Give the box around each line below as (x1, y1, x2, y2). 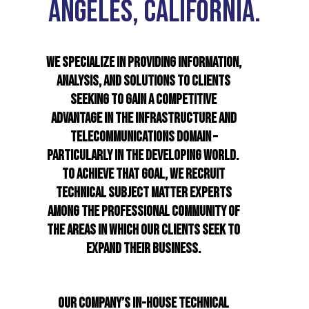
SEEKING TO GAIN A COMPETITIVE (70, 90, 217, 108)
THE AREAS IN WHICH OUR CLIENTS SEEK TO (47, 221, 241, 239)
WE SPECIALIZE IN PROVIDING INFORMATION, (46, 53, 241, 71)
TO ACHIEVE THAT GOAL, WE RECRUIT (62, 165, 226, 183)
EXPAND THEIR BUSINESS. (86, 239, 201, 257)
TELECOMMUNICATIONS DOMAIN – (70, 128, 217, 146)
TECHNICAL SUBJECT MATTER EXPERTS (55, 183, 232, 201)
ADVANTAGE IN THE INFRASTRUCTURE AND (50, 109, 237, 127)
